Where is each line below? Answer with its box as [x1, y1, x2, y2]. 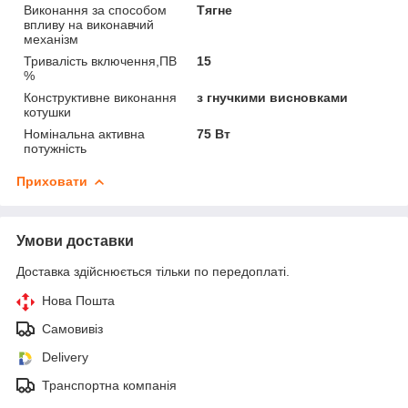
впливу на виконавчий [24, 16, 154, 32]
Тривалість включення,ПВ [24, 53, 177, 68]
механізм [24, 31, 78, 46]
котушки [24, 104, 71, 119]
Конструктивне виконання [24, 89, 177, 105]
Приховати [16, 173, 87, 189]
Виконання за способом [24, 2, 167, 17]
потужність [24, 140, 87, 156]
